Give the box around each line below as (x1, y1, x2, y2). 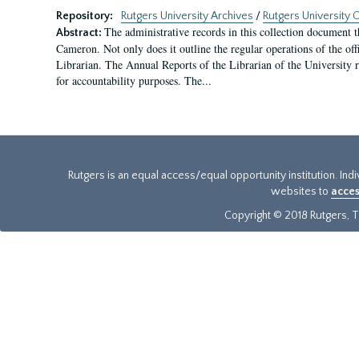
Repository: (56, 10, 115, 22)
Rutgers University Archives (121, 10, 253, 22)
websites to (271, 185, 331, 198)
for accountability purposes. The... (56, 73, 212, 88)
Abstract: (56, 26, 104, 39)
